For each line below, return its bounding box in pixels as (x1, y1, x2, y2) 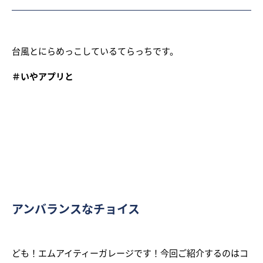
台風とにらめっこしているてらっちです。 (12, 44, 178, 57)
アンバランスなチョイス (12, 200, 140, 217)
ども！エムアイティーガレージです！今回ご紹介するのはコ (12, 246, 248, 259)
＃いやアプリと (12, 69, 73, 82)
